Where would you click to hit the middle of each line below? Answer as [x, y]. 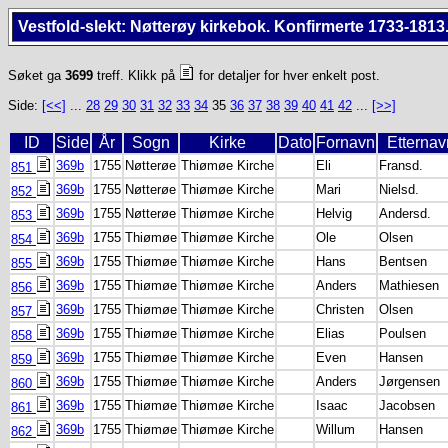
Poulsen [402, 333]
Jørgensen [409, 381]
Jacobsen [407, 405]
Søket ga [36, 75]
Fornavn [345, 142]
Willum [335, 429]
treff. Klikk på [136, 75]
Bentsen [403, 261]
